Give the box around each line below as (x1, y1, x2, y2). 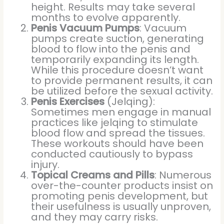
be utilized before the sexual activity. (31, 84, 213, 98)
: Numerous (154, 168, 212, 182)
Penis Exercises (31, 94, 105, 109)
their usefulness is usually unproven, (31, 199, 211, 214)
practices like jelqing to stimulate (31, 115, 198, 130)
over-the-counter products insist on (31, 178, 213, 193)
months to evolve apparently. (31, 10, 181, 25)
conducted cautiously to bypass (31, 147, 193, 161)
